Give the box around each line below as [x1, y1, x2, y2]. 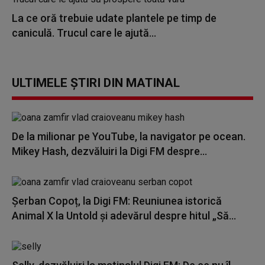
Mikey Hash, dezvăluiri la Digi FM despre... [12, 145, 207, 157]
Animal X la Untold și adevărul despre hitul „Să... [12, 209, 236, 222]
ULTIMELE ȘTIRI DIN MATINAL [12, 76, 180, 90]
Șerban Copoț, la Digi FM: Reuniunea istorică [12, 195, 222, 207]
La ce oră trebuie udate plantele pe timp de [12, 12, 216, 24]
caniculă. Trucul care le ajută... [12, 27, 156, 39]
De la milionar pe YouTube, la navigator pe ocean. [12, 130, 245, 143]
